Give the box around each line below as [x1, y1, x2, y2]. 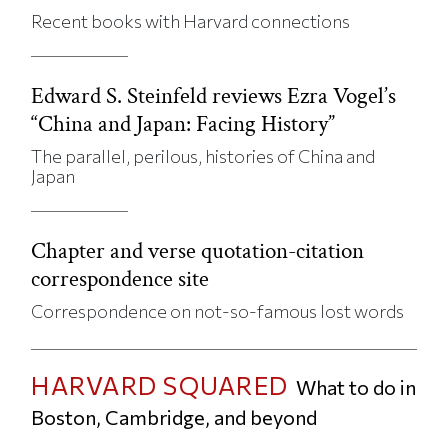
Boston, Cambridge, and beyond [31, 404, 318, 429]
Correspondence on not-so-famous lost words [31, 299, 405, 322]
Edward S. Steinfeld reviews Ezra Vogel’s [31, 80, 397, 111]
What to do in [296, 374, 417, 399]
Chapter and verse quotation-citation [31, 235, 365, 266]
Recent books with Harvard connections [31, 9, 351, 32]
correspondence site [31, 263, 210, 294]
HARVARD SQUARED [31, 369, 289, 400]
